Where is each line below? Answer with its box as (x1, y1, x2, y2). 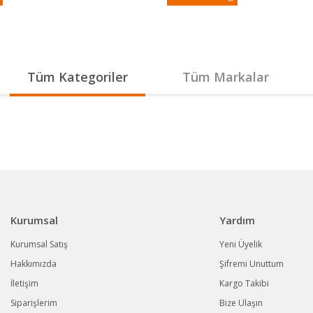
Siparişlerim (10, 297, 57, 309)
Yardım (219, 213, 255, 227)
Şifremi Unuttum (219, 258, 284, 270)
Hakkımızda (10, 258, 57, 270)
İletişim (10, 277, 38, 289)
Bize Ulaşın (219, 297, 263, 309)
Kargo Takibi (219, 277, 269, 289)
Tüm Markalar (182, 68, 269, 85)
